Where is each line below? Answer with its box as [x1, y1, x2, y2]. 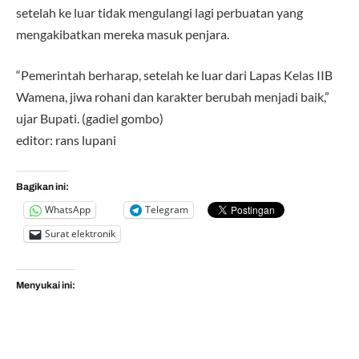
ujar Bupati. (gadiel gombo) [16, 111, 163, 127]
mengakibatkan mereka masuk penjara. [16, 26, 229, 42]
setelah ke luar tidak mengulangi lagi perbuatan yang [16, 4, 303, 20]
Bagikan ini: [16, 180, 69, 192]
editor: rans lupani [16, 132, 116, 148]
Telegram [145, 203, 188, 217]
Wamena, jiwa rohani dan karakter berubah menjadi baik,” [16, 89, 329, 105]
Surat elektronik [45, 227, 115, 241]
